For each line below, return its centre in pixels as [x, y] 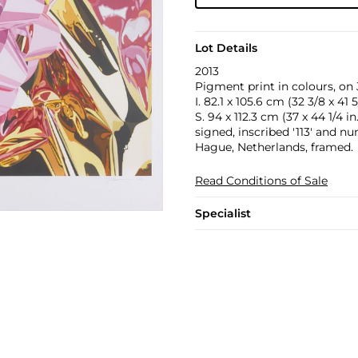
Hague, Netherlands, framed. [274, 147]
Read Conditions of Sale [261, 181]
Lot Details [226, 48]
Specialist [223, 213]
